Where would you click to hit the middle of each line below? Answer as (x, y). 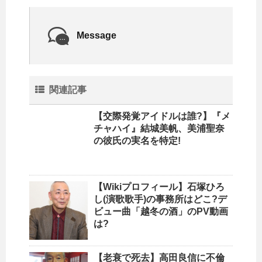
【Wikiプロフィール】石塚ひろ (159, 187)
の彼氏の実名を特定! (137, 141)
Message (96, 36)
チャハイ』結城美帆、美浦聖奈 (159, 129)
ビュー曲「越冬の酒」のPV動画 (161, 212)
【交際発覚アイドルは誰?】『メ (162, 116)
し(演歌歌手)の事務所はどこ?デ (160, 199)
